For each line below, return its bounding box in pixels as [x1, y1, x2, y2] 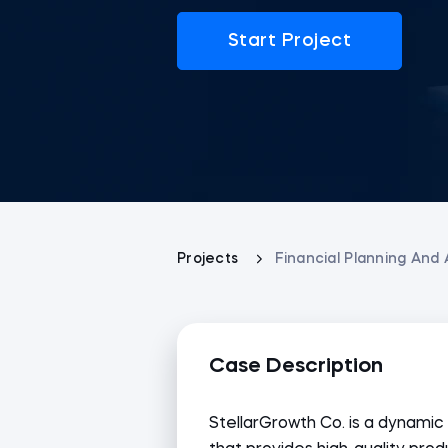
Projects [177, 252, 243, 266]
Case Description [209, 356, 383, 377]
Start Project [227, 31, 352, 50]
